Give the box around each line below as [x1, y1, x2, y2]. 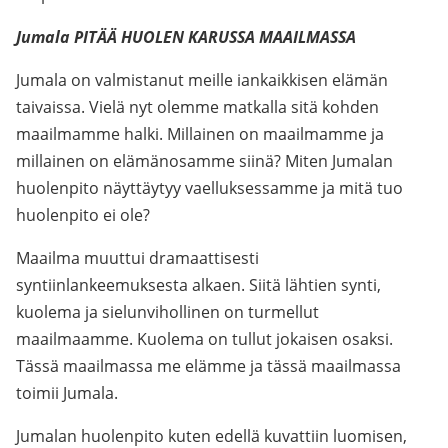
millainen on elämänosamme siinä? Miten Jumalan [16, 150, 393, 172]
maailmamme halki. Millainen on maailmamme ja [16, 123, 384, 145]
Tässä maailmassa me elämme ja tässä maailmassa [16, 355, 401, 377]
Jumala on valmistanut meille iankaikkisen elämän [16, 69, 388, 91]
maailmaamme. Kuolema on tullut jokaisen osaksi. [16, 328, 393, 350]
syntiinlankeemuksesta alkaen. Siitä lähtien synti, [16, 274, 381, 296]
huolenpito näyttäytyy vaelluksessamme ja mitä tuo [16, 177, 403, 199]
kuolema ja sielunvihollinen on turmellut [16, 301, 319, 323]
